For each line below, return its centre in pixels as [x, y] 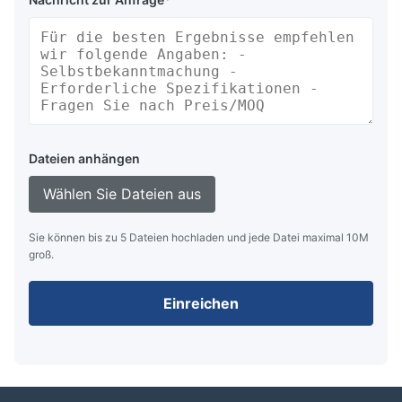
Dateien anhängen [84, 158]
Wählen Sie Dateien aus [122, 193]
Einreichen [201, 303]
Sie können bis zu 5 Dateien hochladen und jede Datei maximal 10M [199, 237]
